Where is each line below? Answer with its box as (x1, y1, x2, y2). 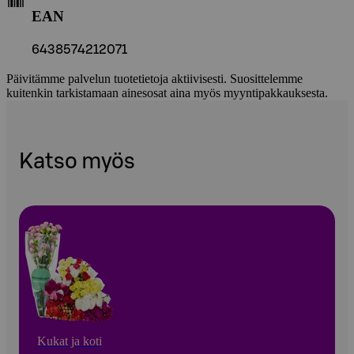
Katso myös (19, 151, 135, 173)
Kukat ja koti (37, 333, 102, 348)
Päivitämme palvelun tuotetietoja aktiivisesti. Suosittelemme (6, 71, 303, 85)
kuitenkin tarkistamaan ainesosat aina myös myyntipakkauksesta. (6, 85, 328, 100)
